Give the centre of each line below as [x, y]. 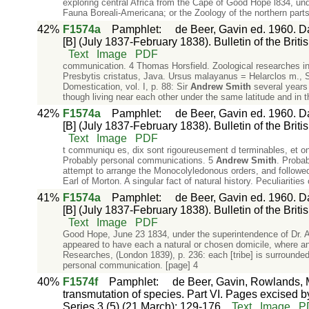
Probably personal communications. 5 [139, 160]
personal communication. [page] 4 [130, 265]
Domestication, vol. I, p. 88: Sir [126, 87]
